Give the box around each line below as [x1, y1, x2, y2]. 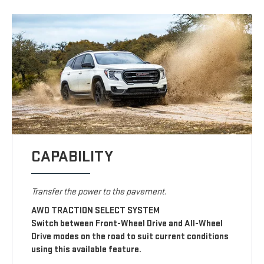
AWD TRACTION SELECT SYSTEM [31, 204, 160, 216]
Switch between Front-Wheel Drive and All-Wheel [31, 217, 223, 229]
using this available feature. [31, 243, 142, 255]
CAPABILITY [31, 146, 114, 166]
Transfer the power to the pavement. [31, 186, 167, 197]
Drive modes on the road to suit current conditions [31, 230, 229, 242]
